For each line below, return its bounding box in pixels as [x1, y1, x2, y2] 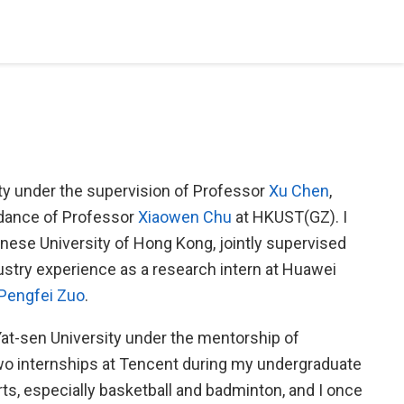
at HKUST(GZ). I [232, 207, 347, 226]
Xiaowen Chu [138, 207, 232, 226]
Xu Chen [269, 181, 329, 200]
